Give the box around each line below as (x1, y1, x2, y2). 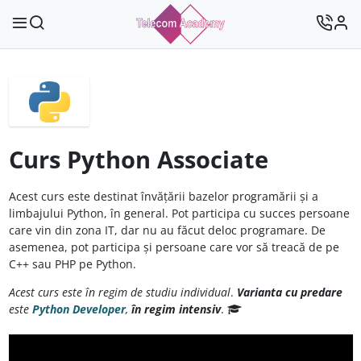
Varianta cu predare (236, 284, 342, 300)
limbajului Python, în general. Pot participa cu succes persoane (8, 205, 350, 221)
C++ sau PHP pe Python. (8, 255, 136, 272)
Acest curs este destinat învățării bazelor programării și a (8, 188, 318, 204)
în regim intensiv (131, 301, 221, 317)
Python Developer (31, 301, 126, 317)
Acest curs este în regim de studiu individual (8, 284, 230, 300)
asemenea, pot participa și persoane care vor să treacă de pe (8, 239, 339, 255)
